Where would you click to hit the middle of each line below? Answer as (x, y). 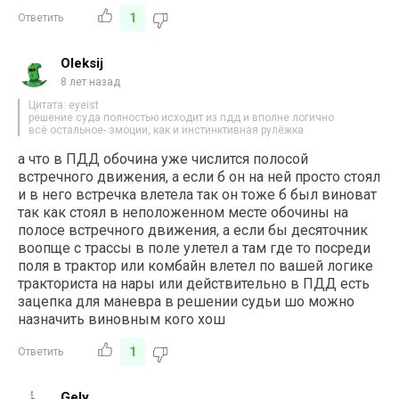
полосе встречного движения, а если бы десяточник (193, 230)
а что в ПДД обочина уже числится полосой (163, 159)
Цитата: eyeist (64, 105)
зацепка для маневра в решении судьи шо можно (187, 301)
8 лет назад (91, 81)
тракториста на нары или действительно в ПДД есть (194, 283)
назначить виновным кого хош (122, 319)
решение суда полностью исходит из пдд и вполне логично (182, 117)
